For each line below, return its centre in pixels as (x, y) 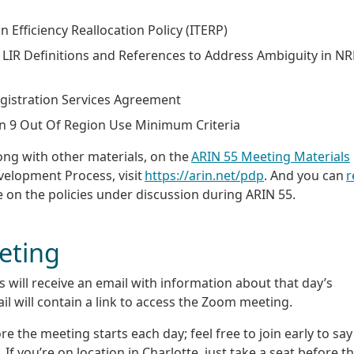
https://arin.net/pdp (204, 175)
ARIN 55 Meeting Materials (271, 156)
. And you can (305, 175)
